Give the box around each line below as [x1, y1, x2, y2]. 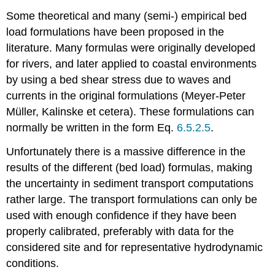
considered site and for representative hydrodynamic [6, 241, 263, 254]
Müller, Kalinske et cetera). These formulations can [6, 105, 255, 118]
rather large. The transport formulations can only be [6, 193, 258, 206]
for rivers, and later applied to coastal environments [6, 57, 257, 70]
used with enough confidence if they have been [6, 209, 237, 222]
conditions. [6, 257, 60, 269]
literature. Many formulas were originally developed [6, 41, 256, 54]
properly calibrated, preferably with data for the [6, 225, 234, 238]
